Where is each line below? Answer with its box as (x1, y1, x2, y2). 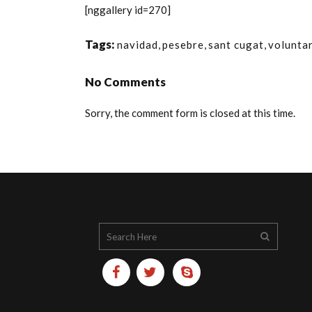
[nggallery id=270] (85, 3, 171, 16)
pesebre (162, 38, 204, 51)
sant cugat (208, 38, 264, 51)
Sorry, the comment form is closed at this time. (85, 107, 295, 119)
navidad (117, 38, 158, 51)
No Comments (85, 75, 166, 89)
